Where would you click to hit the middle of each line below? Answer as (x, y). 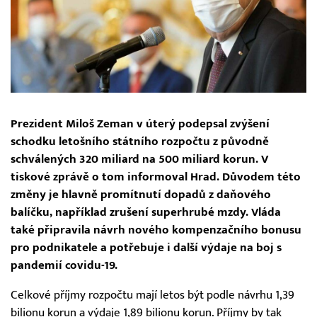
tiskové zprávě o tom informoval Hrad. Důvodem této (156, 177)
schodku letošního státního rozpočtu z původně (140, 142)
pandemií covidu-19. (64, 266)
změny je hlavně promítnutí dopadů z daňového (141, 195)
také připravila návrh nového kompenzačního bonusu (156, 230)
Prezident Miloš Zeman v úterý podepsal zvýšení (140, 124)
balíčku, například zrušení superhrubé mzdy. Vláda (146, 213)
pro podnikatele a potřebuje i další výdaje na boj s (146, 248)
